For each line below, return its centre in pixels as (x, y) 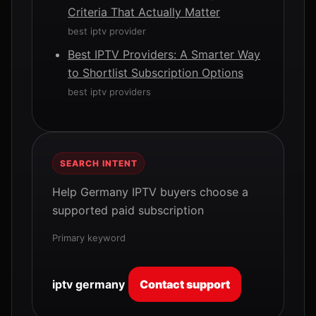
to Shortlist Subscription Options (156, 73)
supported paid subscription (128, 210)
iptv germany (89, 284)
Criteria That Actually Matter (144, 12)
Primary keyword (89, 238)
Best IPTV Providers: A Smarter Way (164, 54)
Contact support (185, 284)
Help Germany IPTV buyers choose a (150, 192)
